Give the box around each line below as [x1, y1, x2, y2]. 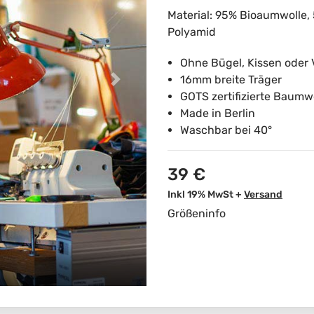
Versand [244, 189, 282, 200]
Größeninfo [168, 207, 226, 220]
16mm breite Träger [180, 73, 282, 86]
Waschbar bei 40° [180, 123, 272, 137]
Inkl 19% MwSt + [168, 189, 242, 200]
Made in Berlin [180, 107, 255, 120]
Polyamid [168, 25, 216, 39]
